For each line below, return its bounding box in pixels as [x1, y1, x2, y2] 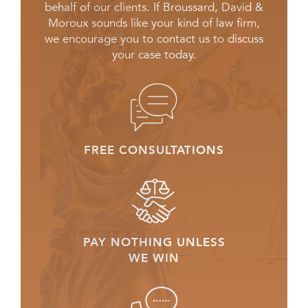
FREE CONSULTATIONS [84, 140, 224, 159]
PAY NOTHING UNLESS [82, 233, 225, 252]
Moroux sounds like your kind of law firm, [48, 16, 260, 30]
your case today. [112, 47, 196, 62]
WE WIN [129, 249, 179, 267]
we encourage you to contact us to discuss [45, 32, 263, 46]
